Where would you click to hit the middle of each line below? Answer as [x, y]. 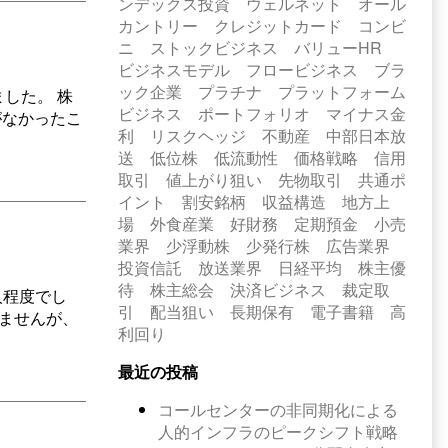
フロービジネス [301, 69]
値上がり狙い [213, 179]
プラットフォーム [341, 91]
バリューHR [337, 47]
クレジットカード [277, 25]
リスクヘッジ [197, 135]
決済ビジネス [277, 289]
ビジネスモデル [173, 69]
